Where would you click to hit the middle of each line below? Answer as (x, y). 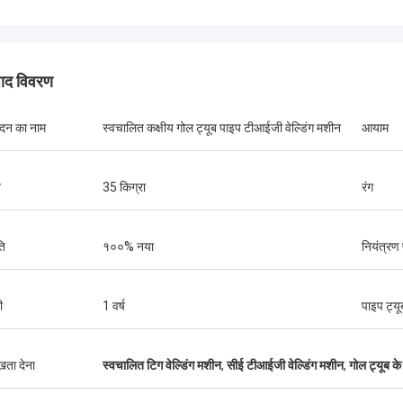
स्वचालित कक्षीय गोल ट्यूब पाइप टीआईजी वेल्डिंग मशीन (222, 128)
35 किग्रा (124, 187)
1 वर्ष (114, 306)
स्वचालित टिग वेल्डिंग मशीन (162, 365)
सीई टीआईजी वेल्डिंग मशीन (285, 365)
